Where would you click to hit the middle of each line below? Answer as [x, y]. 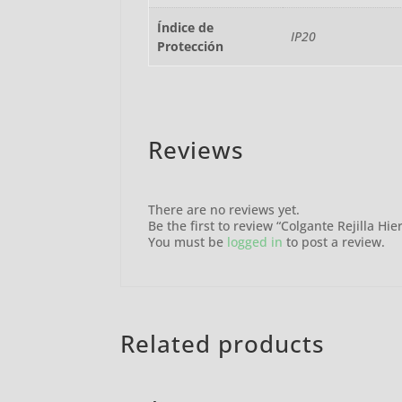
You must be [188, 241]
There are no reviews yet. [224, 209]
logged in [255, 241]
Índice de [185, 27]
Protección [190, 46]
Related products [223, 343]
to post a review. [334, 241]
